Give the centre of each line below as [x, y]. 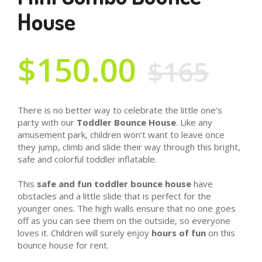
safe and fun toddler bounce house [114, 184]
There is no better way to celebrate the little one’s [120, 110]
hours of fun [179, 233]
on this [220, 233]
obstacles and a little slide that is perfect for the [114, 196]
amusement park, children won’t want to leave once [121, 135]
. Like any [194, 122]
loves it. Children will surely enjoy [85, 233]
